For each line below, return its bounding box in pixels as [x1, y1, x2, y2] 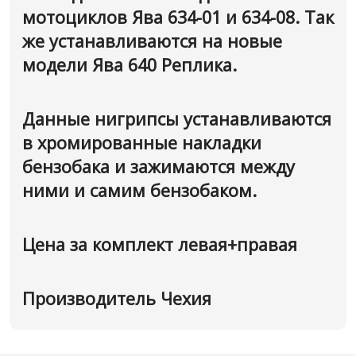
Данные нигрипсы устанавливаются [22, 107, 331, 130]
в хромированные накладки [22, 131, 261, 154]
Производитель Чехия [22, 287, 211, 310]
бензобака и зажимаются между [22, 155, 295, 178]
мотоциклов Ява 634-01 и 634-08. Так [22, 6, 334, 29]
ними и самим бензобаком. [22, 179, 261, 202]
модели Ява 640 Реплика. [22, 53, 237, 76]
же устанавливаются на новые [22, 29, 282, 52]
